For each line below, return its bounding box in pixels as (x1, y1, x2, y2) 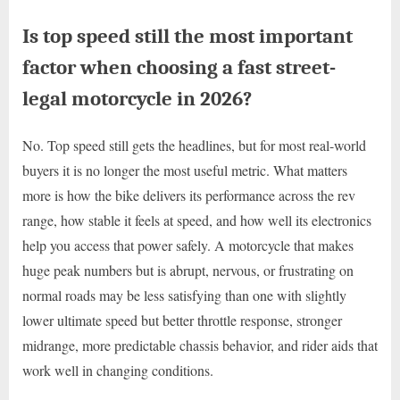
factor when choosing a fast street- (22, 54, 336, 79)
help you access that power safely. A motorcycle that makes (22, 235, 354, 254)
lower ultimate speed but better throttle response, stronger (22, 310, 342, 329)
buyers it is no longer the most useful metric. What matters (22, 160, 347, 179)
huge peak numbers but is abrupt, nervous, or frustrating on (22, 260, 354, 279)
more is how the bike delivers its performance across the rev (22, 185, 355, 204)
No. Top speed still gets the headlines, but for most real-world (22, 135, 366, 154)
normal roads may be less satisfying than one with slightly (22, 285, 346, 304)
